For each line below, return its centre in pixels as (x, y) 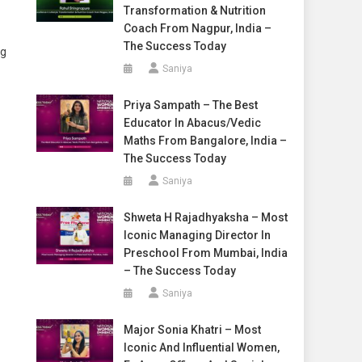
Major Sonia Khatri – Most (192, 330)
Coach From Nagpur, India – (197, 28)
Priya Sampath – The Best (190, 105)
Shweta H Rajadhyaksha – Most (205, 217)
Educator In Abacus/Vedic (192, 123)
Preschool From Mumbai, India (205, 253)
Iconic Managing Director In (197, 235)
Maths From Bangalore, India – (205, 141)
